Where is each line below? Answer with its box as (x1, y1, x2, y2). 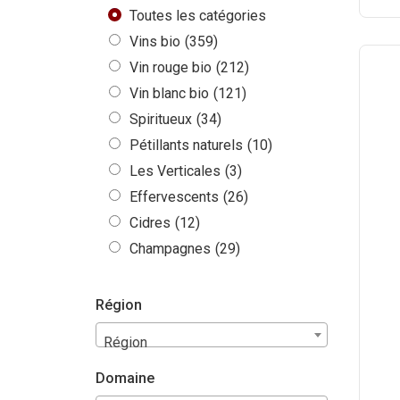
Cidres (129, 214, 171, 232)
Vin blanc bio (129, 85, 209, 103)
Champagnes (129, 240, 211, 258)
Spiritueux (129, 111, 192, 129)
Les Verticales (129, 162, 221, 180)
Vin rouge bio (129, 59, 212, 77)
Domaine (96, 370, 154, 387)
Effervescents (129, 188, 219, 206)
